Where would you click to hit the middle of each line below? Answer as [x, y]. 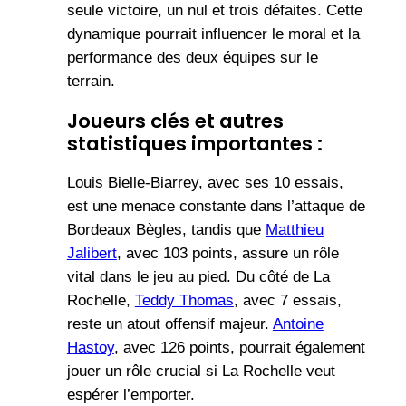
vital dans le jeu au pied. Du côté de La [198, 276]
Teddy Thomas [184, 300]
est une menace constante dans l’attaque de [216, 206]
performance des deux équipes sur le [192, 58]
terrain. [91, 82]
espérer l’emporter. [130, 394]
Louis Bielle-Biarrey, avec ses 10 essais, [205, 182]
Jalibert [92, 253]
